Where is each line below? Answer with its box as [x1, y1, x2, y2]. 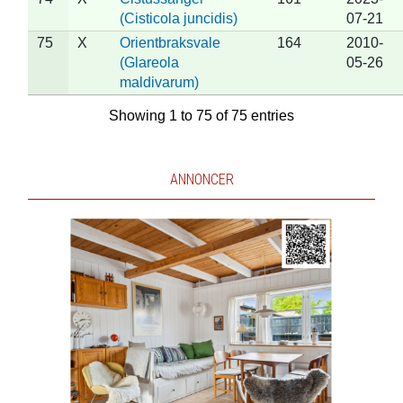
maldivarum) [119, 74, 199, 90]
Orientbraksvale [119, 34, 220, 50]
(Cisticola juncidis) [119, 10, 237, 26]
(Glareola [119, 54, 179, 70]
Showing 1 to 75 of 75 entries [109, 107, 294, 123]
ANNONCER [169, 170, 234, 188]
